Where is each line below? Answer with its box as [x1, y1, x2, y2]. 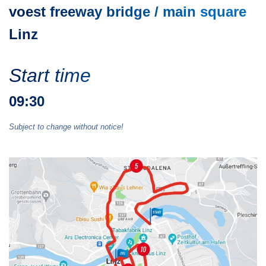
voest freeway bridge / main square [9, 4, 246, 20]
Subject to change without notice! [9, 122, 123, 132]
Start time [9, 65, 91, 87]
